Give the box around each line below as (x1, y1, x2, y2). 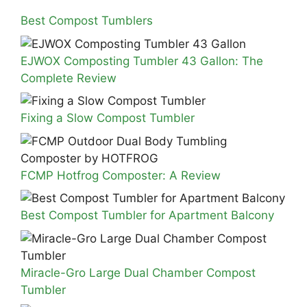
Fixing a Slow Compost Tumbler (21, 111, 195, 125)
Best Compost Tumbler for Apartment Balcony (21, 208, 274, 222)
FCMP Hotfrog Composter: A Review (21, 168, 221, 182)
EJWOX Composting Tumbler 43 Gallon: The (21, 53, 263, 68)
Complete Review (21, 71, 116, 85)
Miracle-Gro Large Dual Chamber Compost (21, 265, 256, 280)
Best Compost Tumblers (21, 14, 153, 27)
